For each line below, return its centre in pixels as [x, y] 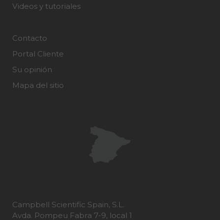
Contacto [30, 38]
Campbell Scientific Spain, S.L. [68, 205]
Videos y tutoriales [46, 6]
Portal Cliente [38, 54]
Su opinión [32, 70]
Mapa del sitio [38, 85]
